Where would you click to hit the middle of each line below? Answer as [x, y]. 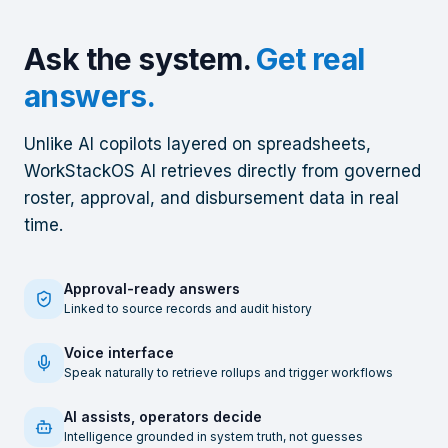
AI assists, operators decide [163, 417]
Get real [310, 59]
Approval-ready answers [152, 289]
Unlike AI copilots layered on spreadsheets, [197, 144]
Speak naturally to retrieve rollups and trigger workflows [228, 373]
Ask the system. [137, 59]
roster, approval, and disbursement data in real [211, 198]
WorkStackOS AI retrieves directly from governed [222, 171]
